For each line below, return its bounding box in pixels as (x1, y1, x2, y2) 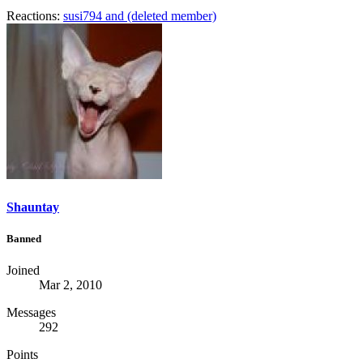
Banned (6, 232, 41, 245)
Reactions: (6, 9, 60, 23)
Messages (6, 305, 56, 319)
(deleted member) (127, 9, 216, 23)
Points (6, 347, 38, 361)
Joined (6, 263, 40, 277)
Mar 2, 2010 (39, 277, 102, 292)
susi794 (63, 9, 102, 23)
